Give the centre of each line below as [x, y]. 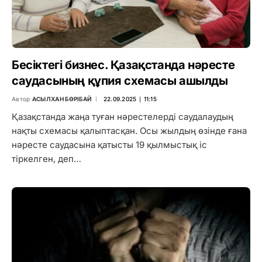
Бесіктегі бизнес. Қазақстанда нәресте [123, 65]
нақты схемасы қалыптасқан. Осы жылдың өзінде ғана [129, 131]
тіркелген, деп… [46, 159]
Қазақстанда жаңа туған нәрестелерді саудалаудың [123, 117]
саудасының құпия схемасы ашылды [120, 81]
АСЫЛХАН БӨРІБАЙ [62, 99]
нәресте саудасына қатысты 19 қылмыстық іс [109, 145]
